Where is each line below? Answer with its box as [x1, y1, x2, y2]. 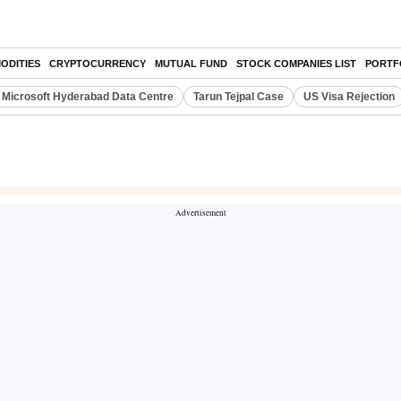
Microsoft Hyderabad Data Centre [2, 90, 174, 103]
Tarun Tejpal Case [193, 90, 284, 103]
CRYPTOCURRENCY [49, 58, 146, 69]
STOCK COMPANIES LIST [236, 58, 356, 69]
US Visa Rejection [303, 90, 395, 103]
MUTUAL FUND [155, 58, 227, 69]
